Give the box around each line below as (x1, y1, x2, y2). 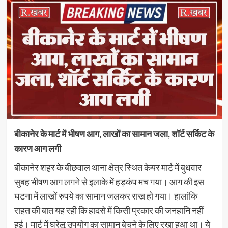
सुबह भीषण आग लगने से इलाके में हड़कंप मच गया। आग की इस (14, 176, 204, 187)
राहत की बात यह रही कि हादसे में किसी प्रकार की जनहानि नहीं (14, 204, 204, 216)
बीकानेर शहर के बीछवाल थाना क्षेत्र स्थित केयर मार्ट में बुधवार (14, 161, 202, 173)
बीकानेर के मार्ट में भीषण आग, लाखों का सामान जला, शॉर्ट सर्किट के (14, 128, 214, 139)
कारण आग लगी (14, 142, 61, 154)
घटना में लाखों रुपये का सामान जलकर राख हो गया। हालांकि (14, 190, 197, 202)
